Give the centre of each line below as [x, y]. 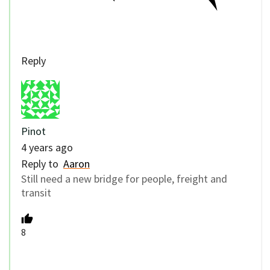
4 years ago [47, 147]
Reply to [42, 163]
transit [36, 192]
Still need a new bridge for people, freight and [124, 178]
